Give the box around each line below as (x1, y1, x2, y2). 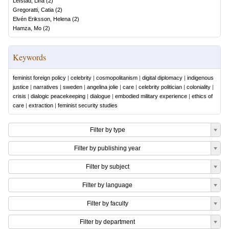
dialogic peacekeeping (31, 93, 85, 99)
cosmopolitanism (96, 75, 138, 81)
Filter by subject (85, 163, 129, 170)
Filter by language (82, 181, 132, 189)
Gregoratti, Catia (13, 7, 54, 13)
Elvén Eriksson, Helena (13, 16, 71, 22)
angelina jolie (87, 84, 118, 90)
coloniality (187, 84, 211, 90)
